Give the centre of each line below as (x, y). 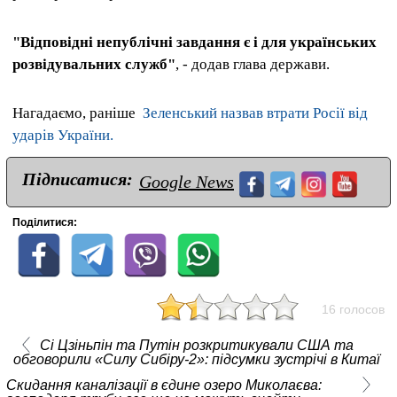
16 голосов (353, 309)
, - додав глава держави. (253, 64)
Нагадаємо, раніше (76, 113)
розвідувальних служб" (94, 64)
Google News (187, 181)
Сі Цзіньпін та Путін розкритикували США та (196, 345)
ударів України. (63, 135)
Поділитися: (45, 222)
